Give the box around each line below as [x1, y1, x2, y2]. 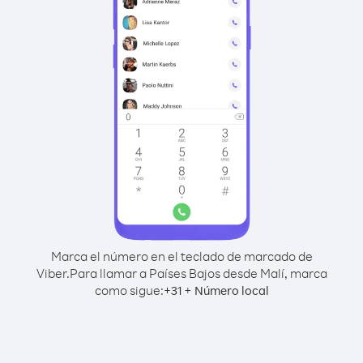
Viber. [36, 265, 70, 281]
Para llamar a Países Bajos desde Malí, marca [69, 265, 327, 281]
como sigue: [94, 282, 164, 298]
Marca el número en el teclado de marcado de [50, 248, 313, 264]
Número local [194, 283, 269, 298]
